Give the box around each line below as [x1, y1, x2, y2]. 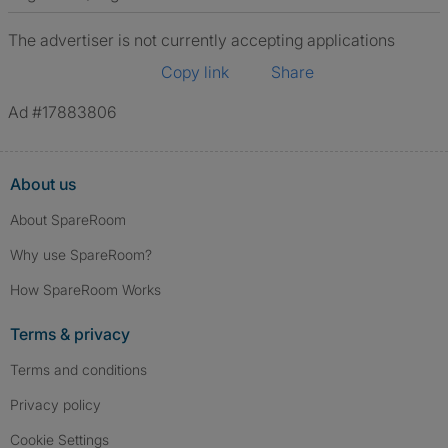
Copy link [161, 62, 229, 82]
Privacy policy [10, 396, 101, 413]
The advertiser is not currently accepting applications [8, 30, 395, 50]
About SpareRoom [10, 211, 126, 228]
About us [10, 174, 76, 194]
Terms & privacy [10, 324, 130, 344]
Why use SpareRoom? [10, 246, 152, 263]
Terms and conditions [10, 361, 147, 378]
